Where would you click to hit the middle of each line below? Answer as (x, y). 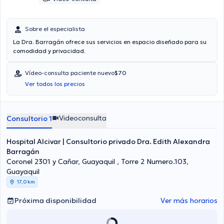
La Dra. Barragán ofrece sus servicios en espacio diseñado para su (72, 42)
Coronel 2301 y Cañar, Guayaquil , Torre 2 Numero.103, (97, 161)
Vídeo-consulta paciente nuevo (70, 73)
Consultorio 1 (29, 118)
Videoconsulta (83, 118)
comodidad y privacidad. (49, 51)
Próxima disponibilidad (55, 200)
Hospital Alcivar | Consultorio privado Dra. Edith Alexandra (108, 141)
